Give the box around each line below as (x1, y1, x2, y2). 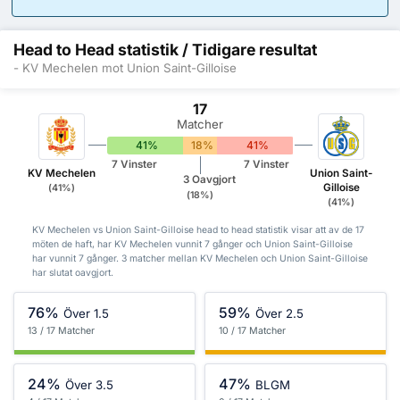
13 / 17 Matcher (28, 324, 95, 337)
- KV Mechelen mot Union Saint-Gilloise (13, 60, 237, 75)
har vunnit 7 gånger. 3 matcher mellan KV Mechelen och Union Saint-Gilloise (31, 252, 368, 264)
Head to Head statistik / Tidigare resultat (13, 40, 317, 60)
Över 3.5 (65, 378, 114, 393)
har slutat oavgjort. (31, 266, 113, 279)
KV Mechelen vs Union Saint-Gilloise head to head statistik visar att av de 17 (31, 223, 364, 236)
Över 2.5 (255, 306, 304, 321)
